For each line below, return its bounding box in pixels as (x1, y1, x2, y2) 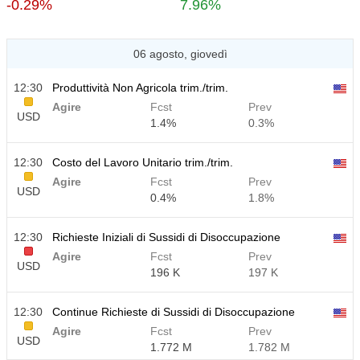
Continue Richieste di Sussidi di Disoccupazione (52, 305, 295, 318)
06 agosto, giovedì (133, 47, 227, 60)
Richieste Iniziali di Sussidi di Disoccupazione (52, 231, 280, 243)
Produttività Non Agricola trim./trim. (52, 81, 228, 94)
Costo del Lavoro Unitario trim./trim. (52, 156, 233, 169)
